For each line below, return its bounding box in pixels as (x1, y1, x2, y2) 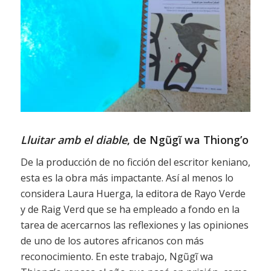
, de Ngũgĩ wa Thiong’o (126, 132, 249, 148)
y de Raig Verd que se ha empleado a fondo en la (20, 202, 240, 216)
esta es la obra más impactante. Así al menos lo (20, 171, 233, 184)
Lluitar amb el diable (20, 132, 127, 148)
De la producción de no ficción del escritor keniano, (20, 155, 250, 169)
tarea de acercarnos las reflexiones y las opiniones (20, 218, 249, 232)
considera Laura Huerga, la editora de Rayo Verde (20, 186, 246, 200)
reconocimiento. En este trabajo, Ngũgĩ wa (20, 249, 213, 263)
